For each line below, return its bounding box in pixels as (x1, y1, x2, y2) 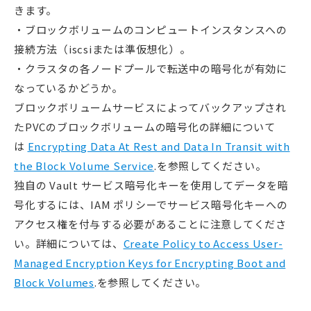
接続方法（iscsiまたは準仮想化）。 (14, 41, 191, 56)
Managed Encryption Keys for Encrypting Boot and (14, 255, 286, 270)
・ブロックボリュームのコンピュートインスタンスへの (14, 22, 287, 37)
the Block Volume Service (14, 158, 154, 173)
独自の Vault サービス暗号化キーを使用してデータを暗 (14, 177, 289, 192)
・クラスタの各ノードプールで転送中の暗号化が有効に (14, 60, 287, 76)
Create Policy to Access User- (123, 235, 283, 251)
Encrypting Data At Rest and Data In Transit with (27, 138, 290, 153)
